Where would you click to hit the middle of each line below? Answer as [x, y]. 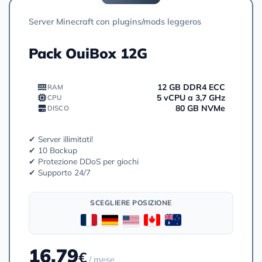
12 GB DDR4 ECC [191, 87]
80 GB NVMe [200, 108]
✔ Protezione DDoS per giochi [84, 161]
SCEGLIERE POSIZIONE [131, 202]
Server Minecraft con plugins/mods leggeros [115, 21]
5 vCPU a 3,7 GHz [191, 97]
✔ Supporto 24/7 [60, 172]
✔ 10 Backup [53, 150]
